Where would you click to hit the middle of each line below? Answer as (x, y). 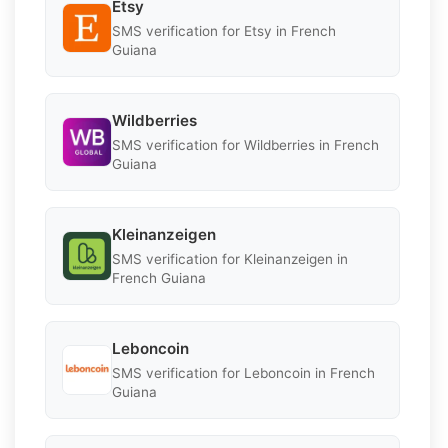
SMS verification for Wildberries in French (245, 144)
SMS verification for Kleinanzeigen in (230, 258)
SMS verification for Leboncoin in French (243, 372)
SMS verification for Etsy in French (224, 30)
